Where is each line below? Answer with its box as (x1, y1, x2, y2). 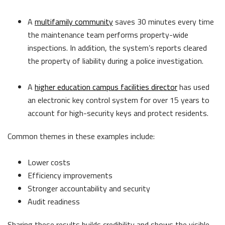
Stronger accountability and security (28, 182, 150, 194)
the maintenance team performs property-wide (28, 28, 188, 41)
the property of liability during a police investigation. (28, 54, 205, 67)
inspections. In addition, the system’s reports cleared (28, 41, 207, 54)
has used (177, 80, 209, 93)
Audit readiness (28, 195, 82, 207)
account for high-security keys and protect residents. (28, 106, 210, 119)
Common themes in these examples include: (8, 130, 157, 142)
